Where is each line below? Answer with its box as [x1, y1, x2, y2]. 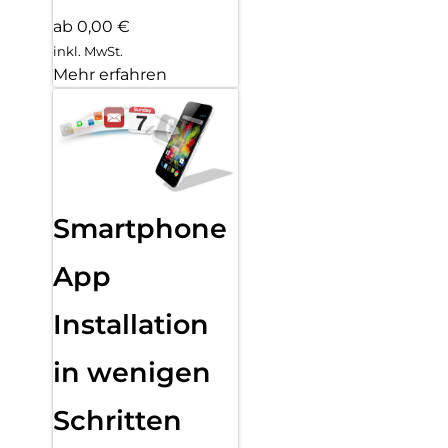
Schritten [53, 404, 182, 438]
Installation [53, 308, 209, 342]
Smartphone [53, 212, 227, 246]
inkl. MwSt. [53, 43, 123, 60]
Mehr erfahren [53, 65, 167, 85]
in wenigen [53, 356, 211, 390]
